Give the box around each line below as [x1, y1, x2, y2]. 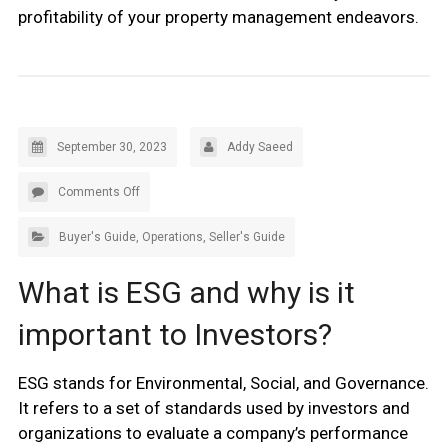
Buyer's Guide [58, 230, 136, 244]
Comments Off [57, 185, 140, 199]
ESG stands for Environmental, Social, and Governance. [17, 373, 429, 393]
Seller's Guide [208, 230, 285, 244]
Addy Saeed [226, 140, 293, 154]
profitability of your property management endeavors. [17, 7, 419, 27]
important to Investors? [17, 317, 332, 352]
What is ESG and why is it [17, 275, 355, 310]
